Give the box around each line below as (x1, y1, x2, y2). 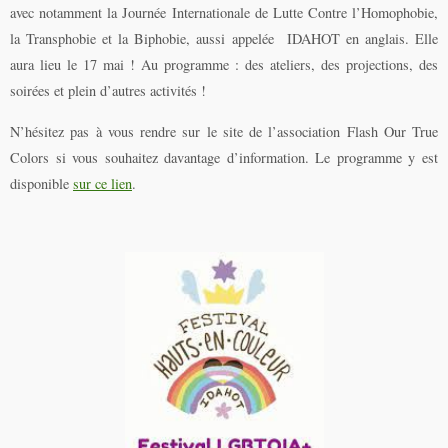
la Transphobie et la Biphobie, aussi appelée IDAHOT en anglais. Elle (10, 29, 438, 49)
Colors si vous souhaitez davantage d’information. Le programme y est (10, 147, 438, 167)
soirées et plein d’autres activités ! (10, 81, 206, 101)
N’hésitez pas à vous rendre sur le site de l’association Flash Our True (10, 121, 438, 141)
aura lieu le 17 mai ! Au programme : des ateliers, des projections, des (10, 55, 438, 75)
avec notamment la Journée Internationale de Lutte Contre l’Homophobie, (10, 3, 438, 23)
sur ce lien (73, 173, 132, 193)
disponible (10, 173, 73, 193)
